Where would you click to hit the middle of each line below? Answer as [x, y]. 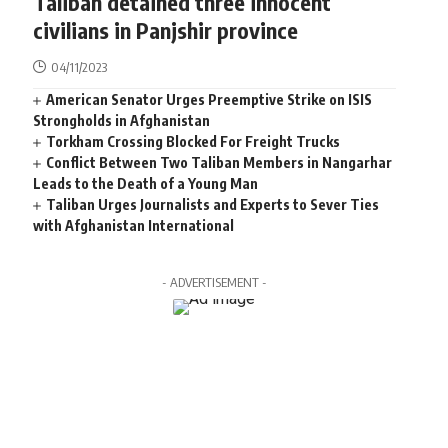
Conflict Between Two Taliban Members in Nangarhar [219, 162]
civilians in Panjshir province [165, 29]
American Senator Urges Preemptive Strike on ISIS [209, 99]
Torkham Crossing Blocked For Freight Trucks [193, 141]
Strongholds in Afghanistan [121, 120]
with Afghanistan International [133, 225]
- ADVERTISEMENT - [214, 281]
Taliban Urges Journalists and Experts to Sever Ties [213, 204]
